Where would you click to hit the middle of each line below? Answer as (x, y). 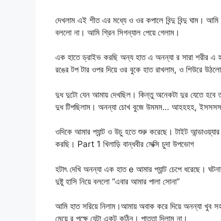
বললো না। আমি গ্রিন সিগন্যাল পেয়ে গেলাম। (117, 32)
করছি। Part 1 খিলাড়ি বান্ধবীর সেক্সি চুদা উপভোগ (125, 144)
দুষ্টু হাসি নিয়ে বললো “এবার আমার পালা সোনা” (117, 181)
